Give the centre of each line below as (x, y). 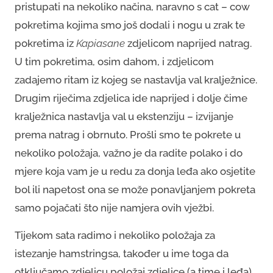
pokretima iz (45, 43)
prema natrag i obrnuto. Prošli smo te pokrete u (128, 134)
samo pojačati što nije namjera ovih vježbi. (115, 207)
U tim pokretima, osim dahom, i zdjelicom (114, 61)
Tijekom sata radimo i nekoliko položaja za (115, 235)
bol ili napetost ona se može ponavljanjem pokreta (135, 189)
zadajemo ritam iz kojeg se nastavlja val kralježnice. (136, 80)
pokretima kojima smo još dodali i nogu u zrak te (130, 25)
